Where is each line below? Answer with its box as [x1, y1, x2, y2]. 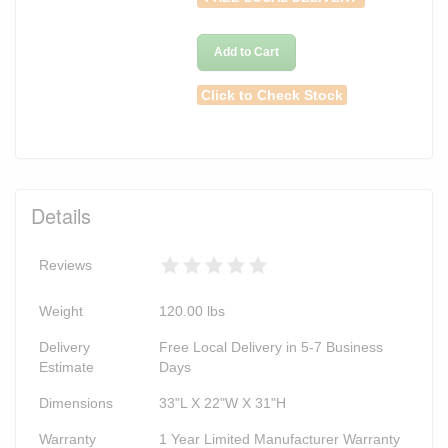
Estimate [39, 358, 94, 375]
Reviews [39, 256, 92, 273]
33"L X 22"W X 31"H [159, 394, 286, 411]
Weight [39, 302, 83, 319]
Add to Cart [214, 44, 279, 59]
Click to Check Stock [201, 86, 344, 103]
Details [31, 200, 91, 230]
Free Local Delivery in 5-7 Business [159, 338, 383, 355]
